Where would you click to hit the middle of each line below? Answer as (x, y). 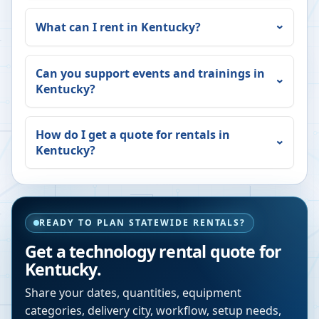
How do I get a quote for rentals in (133, 135)
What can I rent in (88, 27)
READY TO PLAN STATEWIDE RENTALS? (143, 223)
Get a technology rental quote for (153, 252)
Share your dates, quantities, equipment (133, 293)
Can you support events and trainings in (150, 74)
